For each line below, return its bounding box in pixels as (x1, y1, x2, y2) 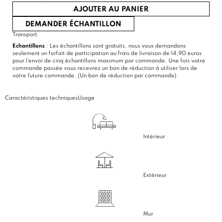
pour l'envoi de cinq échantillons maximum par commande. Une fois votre (12, 57, 205, 64)
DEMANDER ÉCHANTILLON (25, 20, 121, 28)
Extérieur (143, 172, 166, 178)
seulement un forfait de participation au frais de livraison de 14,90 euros (12, 50, 202, 56)
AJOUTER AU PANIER (73, 5, 149, 13)
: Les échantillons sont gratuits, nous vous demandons (45, 43, 186, 49)
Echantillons (12, 43, 45, 49)
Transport (12, 31, 37, 38)
